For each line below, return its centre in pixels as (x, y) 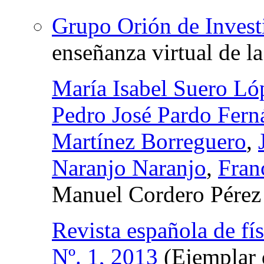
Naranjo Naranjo (129, 167)
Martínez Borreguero (149, 141)
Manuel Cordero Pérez (156, 194)
